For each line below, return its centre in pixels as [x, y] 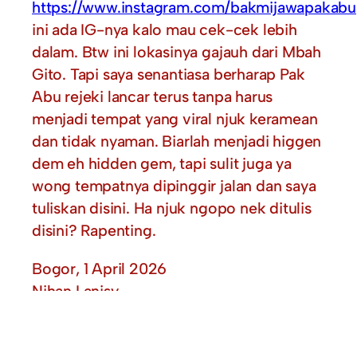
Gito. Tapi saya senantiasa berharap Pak [169, 75]
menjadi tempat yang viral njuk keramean [175, 119]
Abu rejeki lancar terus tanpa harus [153, 97]
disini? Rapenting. [94, 231]
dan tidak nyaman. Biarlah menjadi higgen [177, 141]
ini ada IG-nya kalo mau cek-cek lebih [165, 30]
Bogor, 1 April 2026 [100, 268]
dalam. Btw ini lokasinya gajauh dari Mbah [177, 52]
